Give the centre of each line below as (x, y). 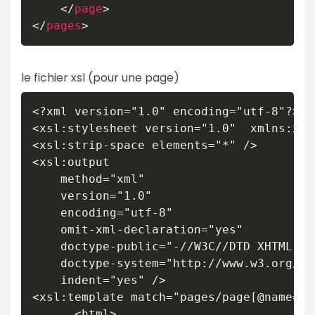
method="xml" (46, 179)
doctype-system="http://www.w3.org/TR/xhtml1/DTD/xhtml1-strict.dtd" (46, 263)
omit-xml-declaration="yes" (46, 229)
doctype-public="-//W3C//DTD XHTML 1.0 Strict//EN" (46, 246)
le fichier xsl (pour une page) (100, 77)
